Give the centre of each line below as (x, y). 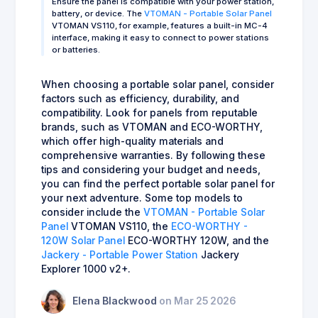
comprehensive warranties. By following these (153, 155)
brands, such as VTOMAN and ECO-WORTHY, (152, 127)
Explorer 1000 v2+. (86, 269)
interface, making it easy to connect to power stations (160, 37)
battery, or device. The (98, 13)
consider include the (92, 212)
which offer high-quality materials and (132, 141)
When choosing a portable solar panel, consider (158, 84)
